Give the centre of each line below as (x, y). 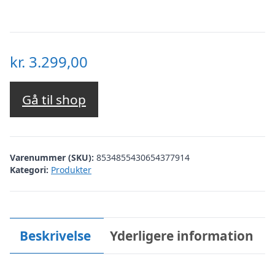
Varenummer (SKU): (53, 157)
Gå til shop (54, 100)
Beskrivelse (55, 235)
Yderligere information (182, 235)
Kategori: (29, 169)
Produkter (71, 169)
